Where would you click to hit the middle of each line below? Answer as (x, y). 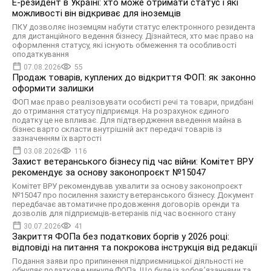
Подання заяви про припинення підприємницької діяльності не (128, 261)
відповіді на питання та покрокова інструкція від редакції (135, 248)
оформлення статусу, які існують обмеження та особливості (124, 45)
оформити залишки (53, 89)
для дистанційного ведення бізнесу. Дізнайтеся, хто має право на (133, 36)
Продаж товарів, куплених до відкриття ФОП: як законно (134, 78)
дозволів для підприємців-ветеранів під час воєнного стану (124, 214)
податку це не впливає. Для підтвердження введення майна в (127, 120)
